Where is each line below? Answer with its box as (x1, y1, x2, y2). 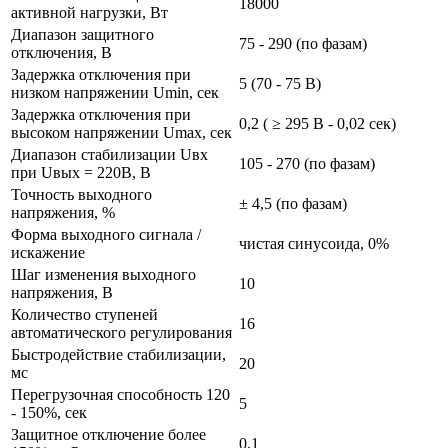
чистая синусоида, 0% (239, 234, 389, 252)
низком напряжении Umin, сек (11, 83, 219, 101)
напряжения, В (11, 283, 113, 301)
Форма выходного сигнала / (11, 225, 201, 243)
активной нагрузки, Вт (11, 3, 168, 21)
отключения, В (11, 43, 112, 61)
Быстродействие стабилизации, (11, 345, 226, 363)
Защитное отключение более (11, 425, 206, 443)
